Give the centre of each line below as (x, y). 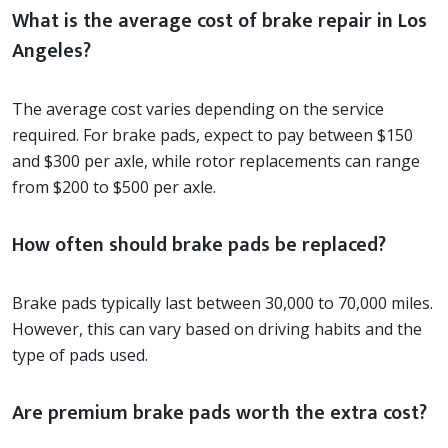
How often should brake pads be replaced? (199, 244)
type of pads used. (80, 354)
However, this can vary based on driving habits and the (217, 328)
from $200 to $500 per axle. (114, 186)
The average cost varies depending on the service (198, 108)
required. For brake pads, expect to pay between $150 (212, 134)
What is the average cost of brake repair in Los (219, 20)
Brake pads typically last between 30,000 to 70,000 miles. (222, 302)
